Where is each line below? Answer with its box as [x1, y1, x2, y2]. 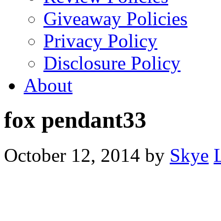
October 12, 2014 [4, 144, 140, 166]
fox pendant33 [4, 107, 147, 133]
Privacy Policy [43, 30, 157, 51]
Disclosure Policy [43, 52, 181, 74]
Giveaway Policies [43, 8, 187, 29]
